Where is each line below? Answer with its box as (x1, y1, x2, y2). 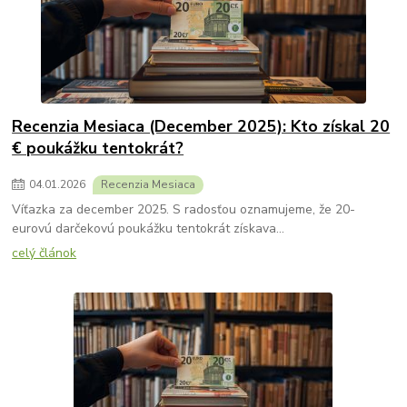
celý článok (12, 243, 77, 262)
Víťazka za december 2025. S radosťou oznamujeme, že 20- (12, 200, 356, 218)
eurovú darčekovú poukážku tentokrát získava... (12, 219, 285, 237)
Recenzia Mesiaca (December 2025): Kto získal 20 (12, 115, 391, 138)
